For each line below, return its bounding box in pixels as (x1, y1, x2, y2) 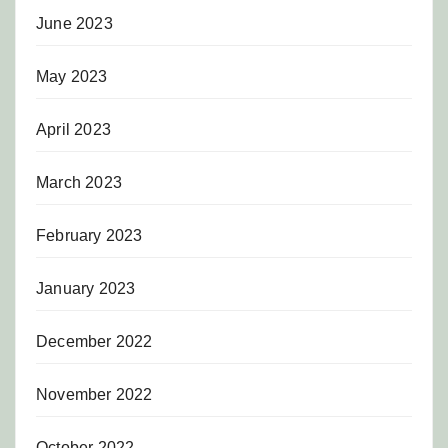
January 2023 (36, 279, 136, 297)
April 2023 (36, 120, 111, 138)
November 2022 (36, 385, 153, 403)
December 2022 (36, 332, 153, 350)
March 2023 (36, 173, 122, 191)
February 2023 (36, 226, 143, 244)
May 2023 (36, 67, 108, 85)
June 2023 (36, 14, 113, 32)
